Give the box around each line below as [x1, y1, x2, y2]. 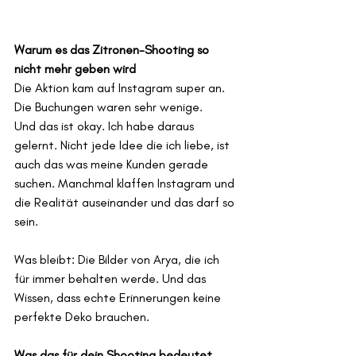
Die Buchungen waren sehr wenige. [14, 99, 203, 115]
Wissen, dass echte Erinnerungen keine [14, 290, 224, 306]
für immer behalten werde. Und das [14, 271, 209, 287]
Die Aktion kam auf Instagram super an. [14, 80, 228, 96]
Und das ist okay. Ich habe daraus [14, 118, 197, 134]
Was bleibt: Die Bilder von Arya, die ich [14, 252, 222, 268]
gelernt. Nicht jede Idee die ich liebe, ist [14, 137, 233, 153]
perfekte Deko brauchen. [14, 309, 149, 325]
